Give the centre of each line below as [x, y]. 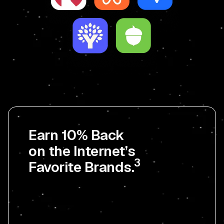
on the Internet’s [82, 151]
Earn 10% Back [76, 135]
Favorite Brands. [81, 167]
